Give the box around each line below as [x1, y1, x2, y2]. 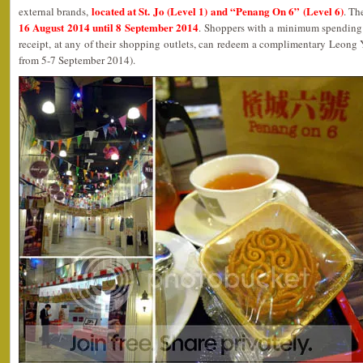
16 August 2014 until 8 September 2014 [19, 19, 199, 35]
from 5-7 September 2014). [19, 53, 135, 67]
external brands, [19, 4, 92, 19]
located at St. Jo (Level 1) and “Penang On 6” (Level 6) [91, 3, 344, 19]
